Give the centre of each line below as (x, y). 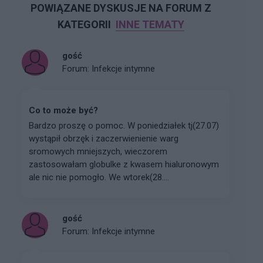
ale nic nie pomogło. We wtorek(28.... (99, 177)
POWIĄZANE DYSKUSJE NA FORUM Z (121, 8)
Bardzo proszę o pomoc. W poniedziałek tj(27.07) (124, 125)
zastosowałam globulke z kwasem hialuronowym (124, 164)
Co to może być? (63, 110)
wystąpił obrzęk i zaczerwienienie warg (104, 138)
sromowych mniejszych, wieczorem (98, 151)
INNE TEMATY (150, 24)
